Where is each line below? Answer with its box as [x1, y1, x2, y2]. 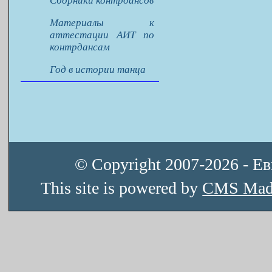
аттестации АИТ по [50, 29, 154, 41]
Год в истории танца [50, 64, 146, 76]
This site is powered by [41, 178, 203, 198]
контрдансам [50, 41, 110, 53]
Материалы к [50, 17, 154, 29]
